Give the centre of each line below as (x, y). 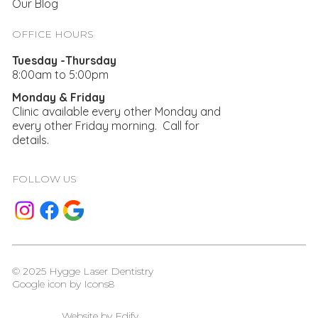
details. (31, 140)
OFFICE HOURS (53, 34)
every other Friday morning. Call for (106, 126)
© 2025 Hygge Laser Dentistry (83, 271)
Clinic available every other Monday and (117, 112)
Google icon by (48, 284)
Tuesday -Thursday (65, 61)
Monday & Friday (59, 98)
